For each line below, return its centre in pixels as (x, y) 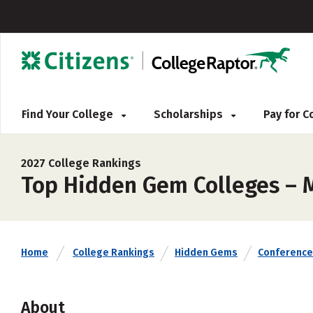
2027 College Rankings (81, 163)
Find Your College (69, 114)
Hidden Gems (206, 253)
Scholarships (190, 114)
